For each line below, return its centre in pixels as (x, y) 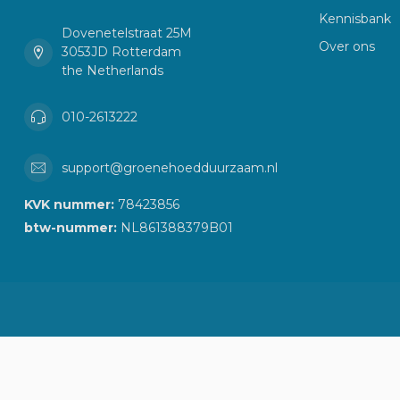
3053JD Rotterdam (121, 52)
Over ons (347, 47)
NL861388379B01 (175, 228)
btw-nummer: (71, 228)
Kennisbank (355, 19)
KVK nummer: (69, 205)
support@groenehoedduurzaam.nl (170, 167)
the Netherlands (112, 71)
